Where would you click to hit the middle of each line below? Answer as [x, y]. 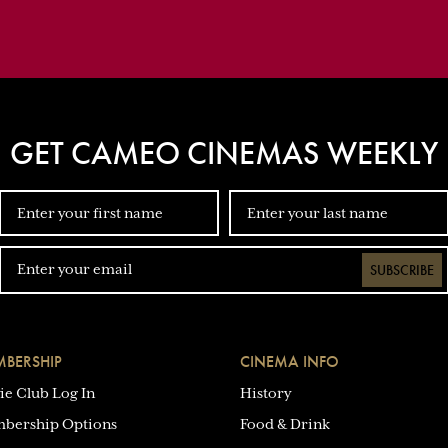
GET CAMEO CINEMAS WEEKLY [224, 154]
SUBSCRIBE [402, 270]
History [265, 393]
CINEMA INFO [289, 362]
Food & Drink [284, 424]
